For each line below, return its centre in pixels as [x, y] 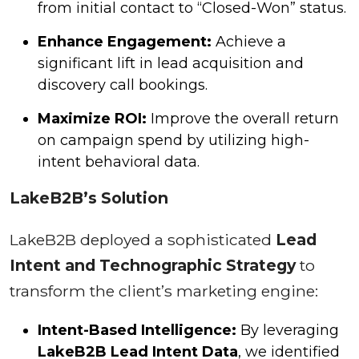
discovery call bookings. [123, 85]
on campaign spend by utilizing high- [173, 140]
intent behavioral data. [119, 161]
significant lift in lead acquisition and [171, 63]
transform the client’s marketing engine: [164, 290]
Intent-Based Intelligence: [137, 330]
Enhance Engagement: [125, 41]
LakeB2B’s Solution [89, 198]
